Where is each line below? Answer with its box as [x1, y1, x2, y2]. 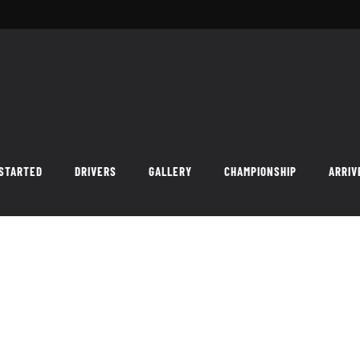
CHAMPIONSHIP [224, 163, 297, 178]
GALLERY [149, 163, 192, 178]
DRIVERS [75, 163, 117, 178]
